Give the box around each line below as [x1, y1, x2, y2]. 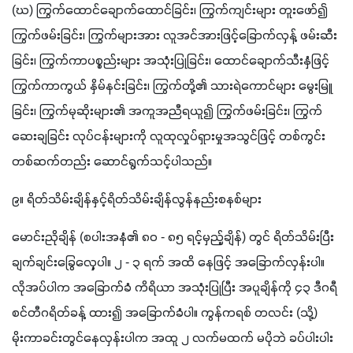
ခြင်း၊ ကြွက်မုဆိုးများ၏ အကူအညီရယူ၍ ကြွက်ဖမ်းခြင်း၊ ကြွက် [12, 103, 322, 120]
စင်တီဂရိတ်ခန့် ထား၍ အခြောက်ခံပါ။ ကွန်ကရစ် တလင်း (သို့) [12, 305, 318, 321]
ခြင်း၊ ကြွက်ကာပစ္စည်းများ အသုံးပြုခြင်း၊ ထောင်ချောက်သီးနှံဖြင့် [12, 53, 329, 69]
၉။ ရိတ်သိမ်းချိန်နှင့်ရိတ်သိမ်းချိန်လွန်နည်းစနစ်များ [12, 191, 262, 208]
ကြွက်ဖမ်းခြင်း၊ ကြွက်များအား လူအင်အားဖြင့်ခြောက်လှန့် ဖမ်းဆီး [12, 28, 337, 44]
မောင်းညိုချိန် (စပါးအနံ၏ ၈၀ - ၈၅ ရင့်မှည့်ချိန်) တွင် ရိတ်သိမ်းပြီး [12, 229, 334, 246]
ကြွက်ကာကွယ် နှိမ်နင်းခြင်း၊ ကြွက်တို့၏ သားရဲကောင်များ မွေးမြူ [12, 78, 333, 95]
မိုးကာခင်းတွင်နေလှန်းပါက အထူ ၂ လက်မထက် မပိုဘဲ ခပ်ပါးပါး [12, 330, 333, 347]
